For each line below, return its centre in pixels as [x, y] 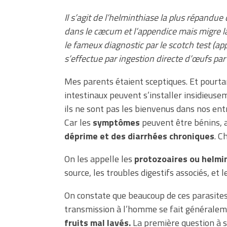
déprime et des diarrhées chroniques [139, 136]
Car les [79, 123]
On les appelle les [99, 159]
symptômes [116, 123]
